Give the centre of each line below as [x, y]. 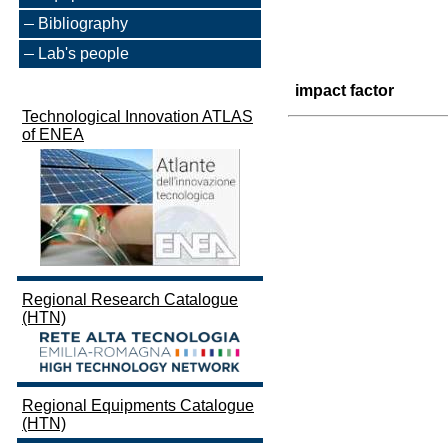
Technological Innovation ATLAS [137, 116]
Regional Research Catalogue [130, 299]
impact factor [344, 90]
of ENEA [53, 134]
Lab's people [83, 53]
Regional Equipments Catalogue [138, 406]
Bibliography [83, 23]
